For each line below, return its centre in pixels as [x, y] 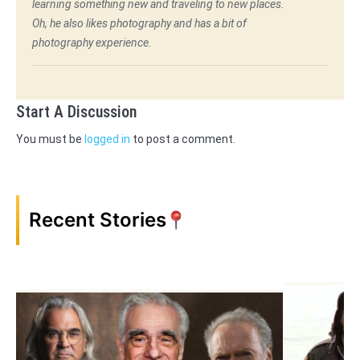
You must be [50, 139]
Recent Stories [98, 219]
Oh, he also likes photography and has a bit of [139, 23]
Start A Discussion [76, 111]
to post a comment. [183, 139]
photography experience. [92, 42]
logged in [107, 139]
